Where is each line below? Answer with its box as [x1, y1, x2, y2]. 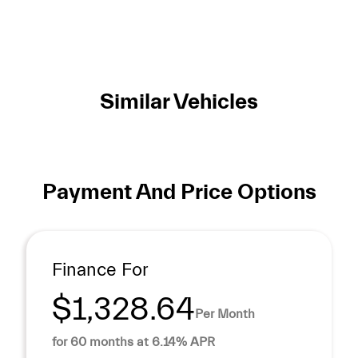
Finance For [52, 260, 149, 281]
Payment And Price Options [42, 179, 316, 205]
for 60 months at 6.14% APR [52, 335, 215, 350]
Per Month [195, 306, 255, 321]
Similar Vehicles [100, 89, 258, 115]
